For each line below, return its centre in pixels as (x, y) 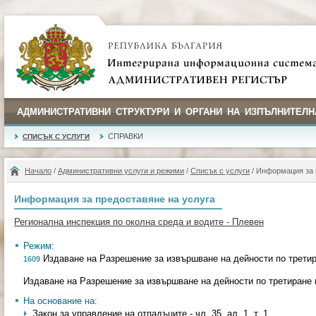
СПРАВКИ (126, 136)
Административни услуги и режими (121, 171)
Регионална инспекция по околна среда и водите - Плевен (139, 222)
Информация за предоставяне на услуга (115, 199)
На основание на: (60, 301)
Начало (38, 171)
